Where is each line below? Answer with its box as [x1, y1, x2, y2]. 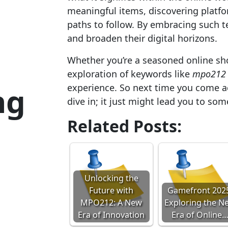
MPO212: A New [80, 197, 142, 208]
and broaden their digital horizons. [67, 32, 217, 44]
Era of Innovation [78, 209, 145, 220]
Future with [89, 185, 134, 196]
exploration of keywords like [67, 68, 192, 80]
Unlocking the [84, 173, 138, 184]
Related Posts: [67, 115, 182, 137]
